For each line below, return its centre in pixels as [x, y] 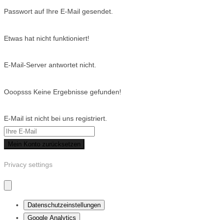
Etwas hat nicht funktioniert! [47, 38]
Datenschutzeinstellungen [64, 205]
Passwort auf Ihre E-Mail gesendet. [58, 12]
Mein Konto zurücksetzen [44, 144]
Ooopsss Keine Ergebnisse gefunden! [63, 92]
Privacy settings [28, 165]
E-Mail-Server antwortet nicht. [50, 65]
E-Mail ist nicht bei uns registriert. [55, 119]
